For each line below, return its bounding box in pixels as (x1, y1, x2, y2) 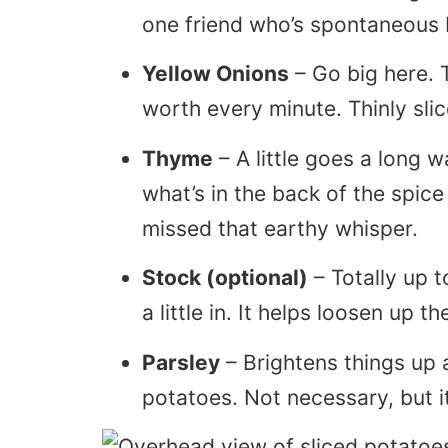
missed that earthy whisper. (142, 215, 418, 241)
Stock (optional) (142, 265, 308, 291)
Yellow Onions (142, 61, 289, 87)
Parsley (142, 349, 220, 375)
